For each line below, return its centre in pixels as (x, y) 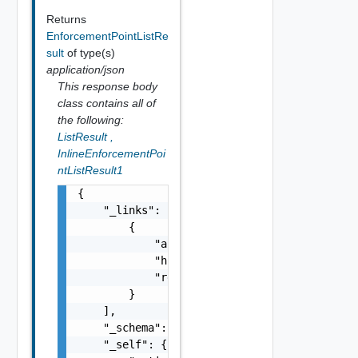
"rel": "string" (163, 277)
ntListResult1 (90, 170)
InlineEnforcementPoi (111, 153)
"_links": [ (125, 210)
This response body (107, 86)
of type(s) (91, 53)
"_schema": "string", (154, 328)
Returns (66, 19)
